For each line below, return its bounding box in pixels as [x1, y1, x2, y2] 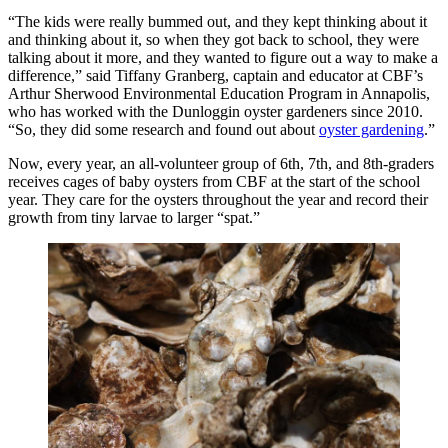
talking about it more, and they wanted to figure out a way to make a [8, 49, 438, 67]
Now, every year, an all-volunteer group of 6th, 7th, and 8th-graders [8, 155, 434, 173]
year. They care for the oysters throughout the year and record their [8, 191, 428, 209]
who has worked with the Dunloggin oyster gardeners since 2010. [8, 103, 423, 121]
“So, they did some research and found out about [8, 121, 319, 139]
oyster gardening [319, 121, 424, 139]
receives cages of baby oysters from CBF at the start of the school [8, 173, 420, 191]
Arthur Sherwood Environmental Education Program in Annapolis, [8, 85, 430, 103]
